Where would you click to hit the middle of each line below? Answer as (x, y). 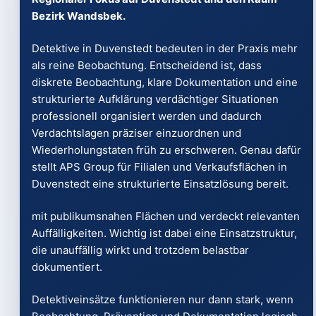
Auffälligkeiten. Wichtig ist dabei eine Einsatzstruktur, (164, 233)
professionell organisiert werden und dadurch (146, 116)
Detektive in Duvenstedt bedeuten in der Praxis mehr (164, 48)
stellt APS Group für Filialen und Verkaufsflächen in (159, 167)
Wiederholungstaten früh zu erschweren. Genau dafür (166, 150)
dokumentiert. (67, 267)
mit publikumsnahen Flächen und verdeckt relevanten (165, 216)
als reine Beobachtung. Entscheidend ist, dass (146, 65)
